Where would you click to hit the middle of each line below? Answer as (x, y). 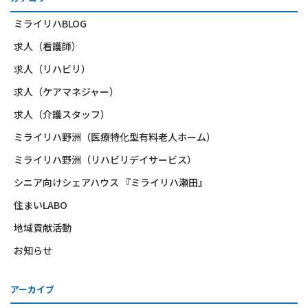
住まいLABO (41, 205)
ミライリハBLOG (50, 23)
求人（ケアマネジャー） (66, 91)
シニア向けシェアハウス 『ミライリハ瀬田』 (111, 182)
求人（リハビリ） (52, 68)
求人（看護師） (47, 46)
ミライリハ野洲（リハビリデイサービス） (105, 159)
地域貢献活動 (43, 227)
